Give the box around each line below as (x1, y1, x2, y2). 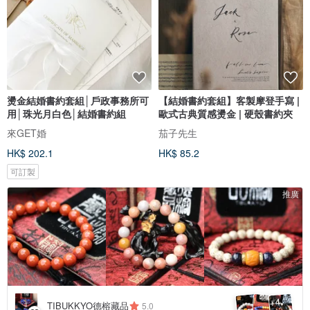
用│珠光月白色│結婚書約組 (7, 107, 126, 121)
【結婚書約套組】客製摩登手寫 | (158, 93, 300, 108)
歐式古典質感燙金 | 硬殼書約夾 (158, 107, 293, 121)
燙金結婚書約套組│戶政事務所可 (7, 93, 149, 108)
